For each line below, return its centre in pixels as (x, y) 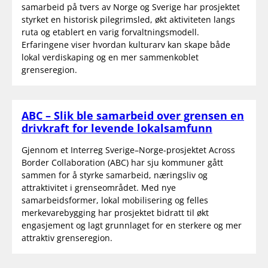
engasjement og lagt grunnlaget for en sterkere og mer (132, 225)
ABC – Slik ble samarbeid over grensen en (133, 115)
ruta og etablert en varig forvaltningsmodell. (110, 32)
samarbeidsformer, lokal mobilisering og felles (115, 200)
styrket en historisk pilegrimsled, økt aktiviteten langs (128, 19)
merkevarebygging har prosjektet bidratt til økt (115, 212)
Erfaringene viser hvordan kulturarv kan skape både (126, 44)
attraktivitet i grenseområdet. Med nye (99, 187)
